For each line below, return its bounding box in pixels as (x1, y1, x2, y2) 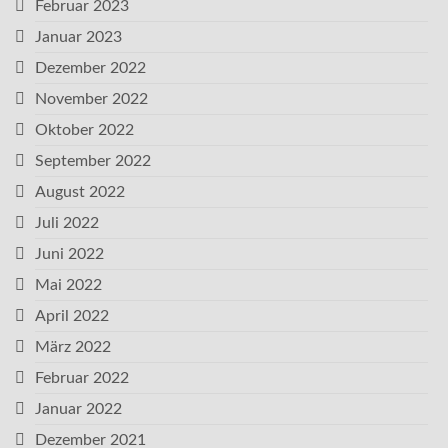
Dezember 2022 (35, 60, 146, 76)
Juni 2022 (35, 246, 104, 262)
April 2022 (35, 308, 109, 324)
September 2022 (35, 153, 151, 169)
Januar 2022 (35, 401, 122, 417)
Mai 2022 (35, 277, 102, 293)
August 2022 (35, 184, 125, 200)
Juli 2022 (35, 215, 99, 231)
